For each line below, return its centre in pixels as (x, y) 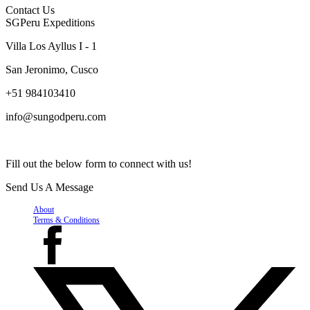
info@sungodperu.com (56, 117)
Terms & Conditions (66, 220)
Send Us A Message (49, 187)
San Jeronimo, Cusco (52, 70)
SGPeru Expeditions (50, 22)
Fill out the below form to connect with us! (99, 164)
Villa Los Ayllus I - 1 (51, 46)
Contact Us (30, 10)
